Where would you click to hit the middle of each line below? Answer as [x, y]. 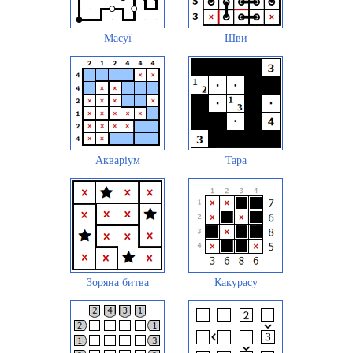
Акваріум [117, 160]
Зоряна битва [117, 282]
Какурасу [236, 282]
